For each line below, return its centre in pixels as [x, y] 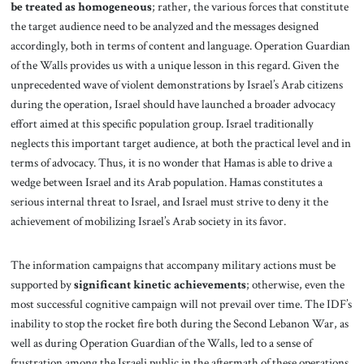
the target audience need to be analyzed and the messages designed [164, 26]
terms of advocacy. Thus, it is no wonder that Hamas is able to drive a [171, 162]
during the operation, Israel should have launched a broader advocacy [173, 104]
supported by [42, 284]
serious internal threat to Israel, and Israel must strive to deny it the [169, 201]
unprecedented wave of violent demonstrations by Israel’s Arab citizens [176, 84]
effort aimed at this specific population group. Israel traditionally [162, 123]
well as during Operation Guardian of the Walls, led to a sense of [161, 342]
